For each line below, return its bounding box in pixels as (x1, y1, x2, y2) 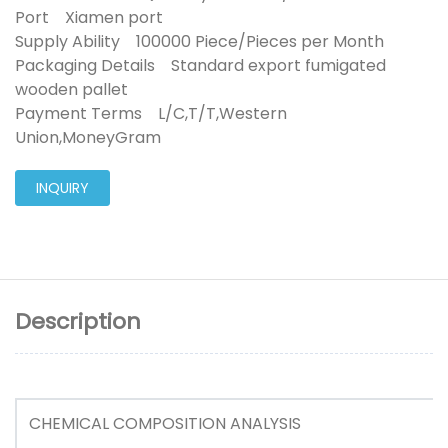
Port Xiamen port (15, 5, 179, 29)
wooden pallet (15, 77, 144, 101)
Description (15, 306, 141, 338)
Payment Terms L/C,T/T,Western (15, 101, 287, 125)
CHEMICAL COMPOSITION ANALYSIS (29, 412, 313, 436)
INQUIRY (36, 177, 89, 198)
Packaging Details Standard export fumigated (15, 53, 386, 77)
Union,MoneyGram (15, 125, 177, 149)
